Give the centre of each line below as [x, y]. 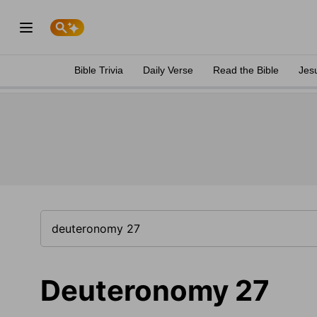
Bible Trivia [99, 70]
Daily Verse [168, 70]
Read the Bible [246, 70]
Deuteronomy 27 [155, 290]
